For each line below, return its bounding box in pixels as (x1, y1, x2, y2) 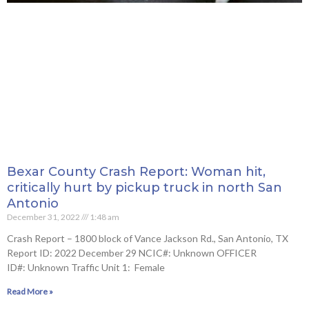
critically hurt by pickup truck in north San (7, 180, 282, 196)
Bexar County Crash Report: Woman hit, (7, 164, 266, 180)
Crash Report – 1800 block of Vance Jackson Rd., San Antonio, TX (7, 232, 292, 245)
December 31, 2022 (7, 212, 81, 223)
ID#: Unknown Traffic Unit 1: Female (7, 261, 165, 274)
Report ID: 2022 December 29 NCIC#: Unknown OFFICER (7, 247, 257, 259)
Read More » (7, 286, 53, 297)
